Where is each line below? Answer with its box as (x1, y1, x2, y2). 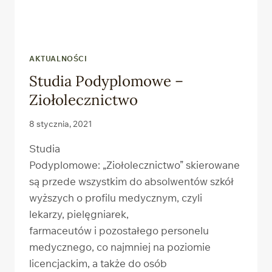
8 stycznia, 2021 (29, 118, 92, 129)
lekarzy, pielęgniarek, (29, 208, 129, 221)
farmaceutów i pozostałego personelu (29, 224, 209, 237)
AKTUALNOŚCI (29, 53, 87, 63)
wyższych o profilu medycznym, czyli (29, 191, 202, 205)
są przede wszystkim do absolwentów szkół (29, 175, 234, 188)
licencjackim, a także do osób (29, 257, 167, 270)
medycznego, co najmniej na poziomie (29, 240, 211, 254)
